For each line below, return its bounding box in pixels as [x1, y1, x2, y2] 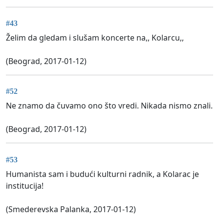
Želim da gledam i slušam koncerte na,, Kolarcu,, [6, 32, 184, 44]
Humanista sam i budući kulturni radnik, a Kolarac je [6, 168, 199, 179]
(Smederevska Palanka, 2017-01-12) [6, 203, 136, 215]
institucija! [6, 180, 44, 191]
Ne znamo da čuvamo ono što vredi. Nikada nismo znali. [6, 100, 213, 111]
